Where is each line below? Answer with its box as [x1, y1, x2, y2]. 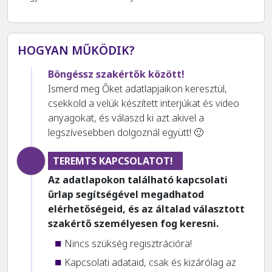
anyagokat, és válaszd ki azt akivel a [48, 111, 204, 125]
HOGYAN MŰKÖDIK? [18, 42, 135, 59]
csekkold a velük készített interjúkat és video [48, 97, 239, 110]
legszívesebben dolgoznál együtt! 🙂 [48, 126, 203, 140]
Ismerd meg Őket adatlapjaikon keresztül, [48, 82, 227, 96]
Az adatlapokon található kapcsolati [48, 173, 228, 187]
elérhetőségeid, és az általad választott [48, 202, 245, 216]
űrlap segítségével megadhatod [48, 188, 204, 202]
